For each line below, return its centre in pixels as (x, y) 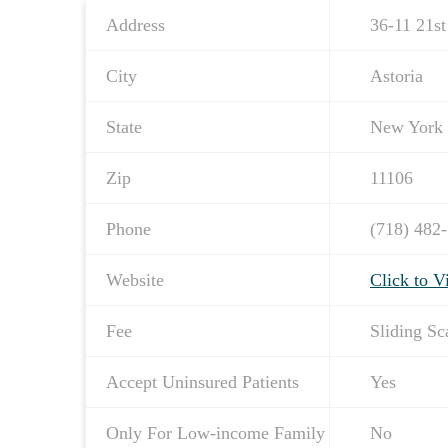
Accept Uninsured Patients (202, 382)
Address (135, 25)
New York (406, 127)
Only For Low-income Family (215, 433)
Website (135, 280)
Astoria (396, 76)
